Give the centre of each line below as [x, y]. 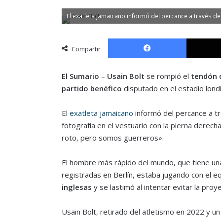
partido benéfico [92, 88]
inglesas [76, 187]
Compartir [86, 49]
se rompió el [167, 76]
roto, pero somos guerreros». [112, 137]
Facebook [200, 38]
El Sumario [80, 76]
